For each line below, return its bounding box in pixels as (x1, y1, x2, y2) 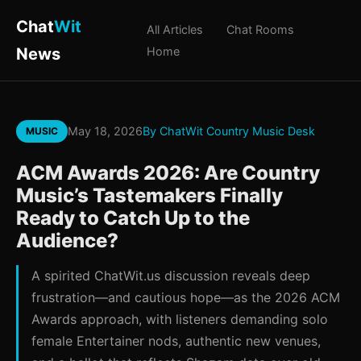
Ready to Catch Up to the (16, 206, 250, 230)
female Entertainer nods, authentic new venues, (31, 333, 321, 349)
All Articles (146, 23, 203, 36)
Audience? (16, 229, 118, 252)
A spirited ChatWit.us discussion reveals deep (31, 268, 310, 284)
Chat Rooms (226, 23, 294, 36)
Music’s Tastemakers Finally (16, 184, 283, 207)
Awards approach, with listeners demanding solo (31, 311, 328, 327)
